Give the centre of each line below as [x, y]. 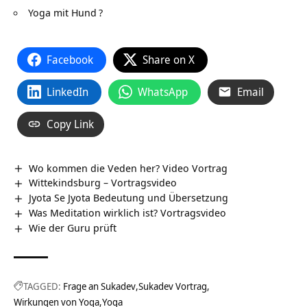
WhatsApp [163, 91]
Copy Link [70, 124]
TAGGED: [42, 286]
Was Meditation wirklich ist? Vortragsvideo [128, 213]
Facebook [70, 59]
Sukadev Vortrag [173, 286]
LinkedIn [67, 91]
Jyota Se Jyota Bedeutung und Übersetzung [129, 198]
